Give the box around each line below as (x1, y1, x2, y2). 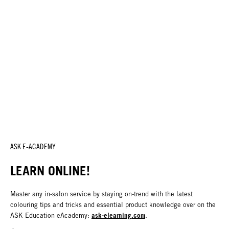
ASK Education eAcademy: (10, 211, 91, 219)
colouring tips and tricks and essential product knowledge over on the (10, 200, 216, 209)
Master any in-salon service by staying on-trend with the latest (10, 190, 193, 198)
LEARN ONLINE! (10, 163, 90, 178)
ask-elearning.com (91, 211, 145, 219)
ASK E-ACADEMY (10, 142, 56, 151)
